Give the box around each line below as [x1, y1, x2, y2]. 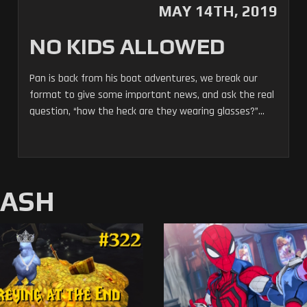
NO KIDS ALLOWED [29, 34, 225, 59]
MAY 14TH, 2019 [158, 2, 278, 20]
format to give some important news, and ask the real [29, 88, 274, 102]
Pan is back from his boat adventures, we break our [29, 71, 258, 86]
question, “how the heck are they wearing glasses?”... [29, 104, 265, 119]
